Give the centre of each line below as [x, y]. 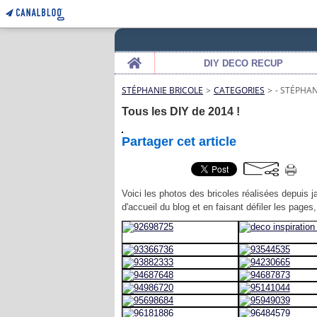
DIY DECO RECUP [243, 63]
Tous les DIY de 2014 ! [181, 111]
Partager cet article [179, 142]
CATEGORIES [239, 90]
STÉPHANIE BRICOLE [162, 90]
